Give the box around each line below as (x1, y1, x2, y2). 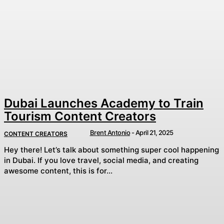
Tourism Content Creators (4, 109, 156, 124)
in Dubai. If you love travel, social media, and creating (4, 155, 198, 165)
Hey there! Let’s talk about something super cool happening (4, 144, 219, 154)
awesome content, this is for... (4, 165, 112, 175)
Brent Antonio (89, 128, 130, 137)
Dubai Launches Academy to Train (4, 96, 203, 111)
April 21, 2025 (135, 128, 173, 137)
